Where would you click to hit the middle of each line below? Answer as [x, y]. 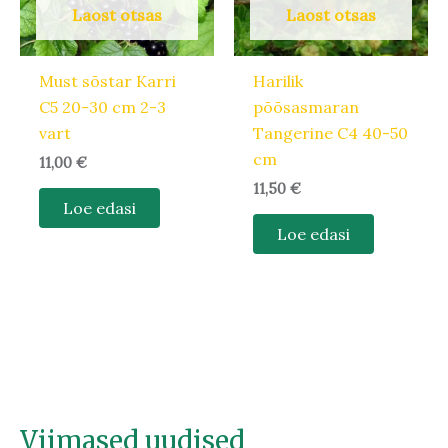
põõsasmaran [306, 107]
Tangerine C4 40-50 [331, 133]
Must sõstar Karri [108, 81]
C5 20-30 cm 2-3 [103, 107]
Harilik [278, 81]
